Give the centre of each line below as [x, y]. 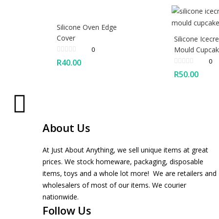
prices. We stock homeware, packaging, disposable [123, 161]
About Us [66, 127]
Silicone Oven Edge [87, 27]
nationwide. [61, 197]
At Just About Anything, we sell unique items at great [125, 150]
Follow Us [67, 210]
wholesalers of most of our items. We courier [114, 185]
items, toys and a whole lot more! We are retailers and [130, 173]
